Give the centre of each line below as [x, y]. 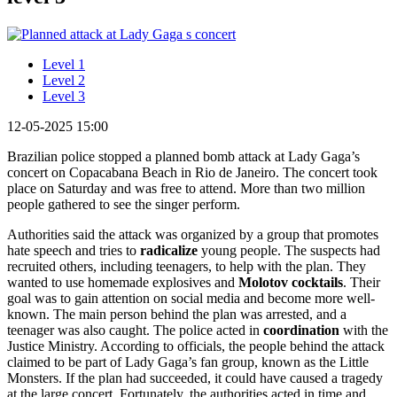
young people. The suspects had [289, 250]
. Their [362, 282]
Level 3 [64, 96]
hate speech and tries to [74, 250]
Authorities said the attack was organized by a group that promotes [193, 234]
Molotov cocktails [291, 282]
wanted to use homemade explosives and [123, 282]
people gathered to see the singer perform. [124, 204]
